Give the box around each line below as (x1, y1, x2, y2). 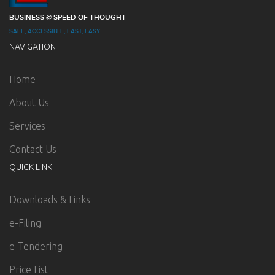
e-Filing (9, 217, 41, 228)
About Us (9, 97, 49, 108)
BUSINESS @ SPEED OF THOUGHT (9, 13, 126, 22)
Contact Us (9, 144, 56, 155)
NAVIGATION (9, 42, 56, 52)
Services (9, 120, 45, 131)
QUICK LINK (9, 162, 52, 172)
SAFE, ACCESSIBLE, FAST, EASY (9, 28, 100, 35)
